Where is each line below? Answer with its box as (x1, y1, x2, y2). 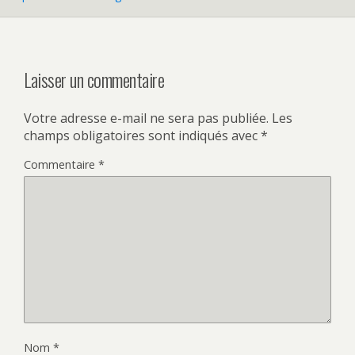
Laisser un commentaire (24, 64, 165, 94)
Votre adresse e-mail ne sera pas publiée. (24, 109, 269, 127)
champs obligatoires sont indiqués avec (24, 126, 261, 144)
